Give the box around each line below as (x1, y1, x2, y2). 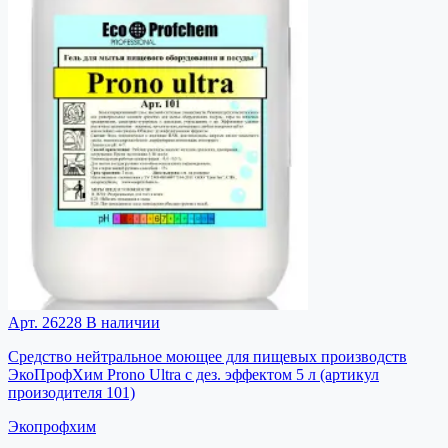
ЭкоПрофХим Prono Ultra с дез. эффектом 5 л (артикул (8, 365, 379, 383)
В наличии (82, 313, 160, 331)
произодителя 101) (8, 383, 135, 401)
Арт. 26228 (8, 313, 82, 331)
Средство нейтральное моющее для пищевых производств (8, 347, 407, 365)
